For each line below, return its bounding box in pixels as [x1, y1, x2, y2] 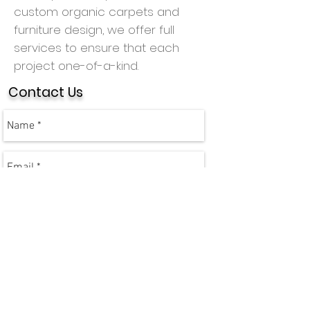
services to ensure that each [14, 39, 179, 56]
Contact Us [8, 83, 83, 102]
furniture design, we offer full [14, 21, 174, 38]
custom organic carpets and [14, 3, 179, 20]
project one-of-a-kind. [14, 57, 138, 74]
